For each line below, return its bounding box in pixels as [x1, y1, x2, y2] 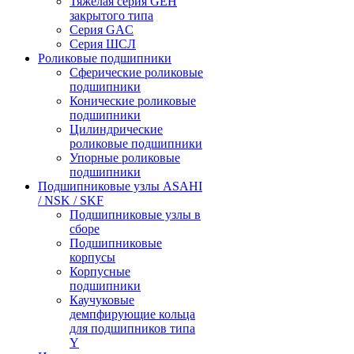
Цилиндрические [70, 122, 163, 136]
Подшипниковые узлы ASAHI [38, 179, 202, 193]
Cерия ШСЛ [70, 37, 136, 51]
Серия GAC [70, 23, 134, 36]
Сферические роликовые [70, 66, 203, 79]
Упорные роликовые [70, 151, 180, 164]
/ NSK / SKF [38, 194, 104, 207]
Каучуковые [70, 293, 134, 307]
